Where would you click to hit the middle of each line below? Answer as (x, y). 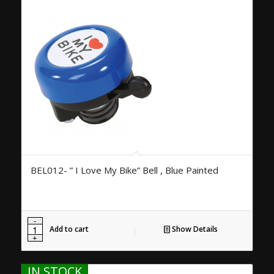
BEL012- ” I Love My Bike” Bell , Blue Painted (124, 170)
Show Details (194, 229)
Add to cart (69, 229)
